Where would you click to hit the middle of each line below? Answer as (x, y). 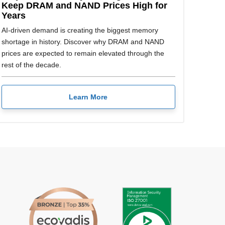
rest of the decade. (31, 65)
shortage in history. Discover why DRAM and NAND (83, 42)
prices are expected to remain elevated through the (83, 53)
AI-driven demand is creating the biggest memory (80, 30)
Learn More (88, 97)
